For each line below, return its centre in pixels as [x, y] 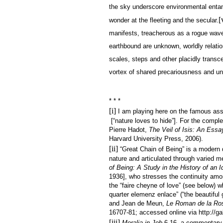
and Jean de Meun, [138, 203]
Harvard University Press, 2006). [156, 138]
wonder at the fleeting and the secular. [164, 20]
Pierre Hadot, [129, 129]
